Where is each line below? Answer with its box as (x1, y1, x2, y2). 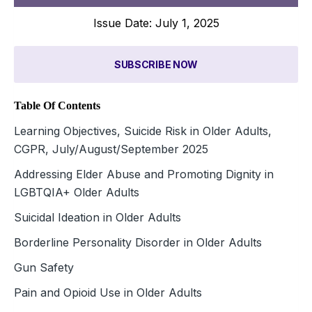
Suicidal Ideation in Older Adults (14, 210, 181, 224)
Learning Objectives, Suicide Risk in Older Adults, (14, 123, 272, 138)
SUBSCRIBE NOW (114, 58, 198, 70)
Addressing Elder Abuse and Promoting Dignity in (14, 166, 274, 181)
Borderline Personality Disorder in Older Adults (14, 235, 262, 249)
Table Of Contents (14, 99, 100, 111)
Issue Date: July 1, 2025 (93, 15, 219, 30)
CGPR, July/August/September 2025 (14, 141, 208, 156)
